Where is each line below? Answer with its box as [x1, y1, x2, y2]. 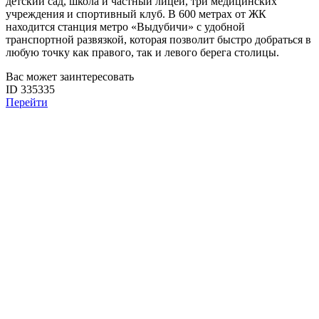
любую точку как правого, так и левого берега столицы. [6, 46, 279, 59]
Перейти [6, 96, 48, 109]
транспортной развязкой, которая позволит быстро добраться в [6, 33, 311, 46]
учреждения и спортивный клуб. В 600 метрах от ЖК [6, 8, 266, 21]
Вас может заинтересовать [6, 70, 134, 83]
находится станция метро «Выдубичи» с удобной [6, 21, 245, 33]
